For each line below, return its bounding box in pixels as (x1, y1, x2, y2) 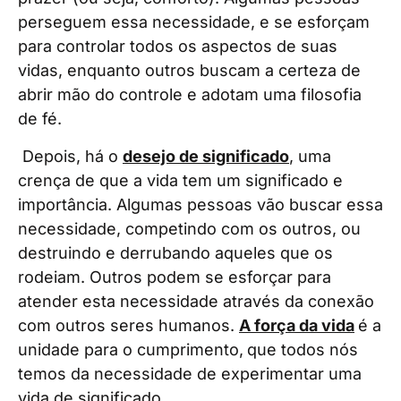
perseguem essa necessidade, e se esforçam (18, 13, 370, 32)
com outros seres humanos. (18, 315, 239, 335)
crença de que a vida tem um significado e (18, 170, 343, 190)
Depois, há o (18, 146, 123, 166)
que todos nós (247, 339, 358, 359)
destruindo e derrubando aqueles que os (18, 243, 333, 262)
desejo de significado (123, 146, 289, 166)
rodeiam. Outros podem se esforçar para (18, 267, 331, 286)
